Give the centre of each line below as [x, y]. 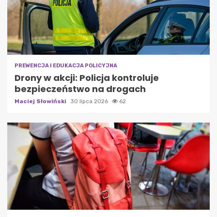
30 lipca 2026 [90, 101]
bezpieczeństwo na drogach [80, 89]
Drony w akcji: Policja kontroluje [87, 78]
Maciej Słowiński [41, 101]
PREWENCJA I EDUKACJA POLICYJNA [66, 66]
